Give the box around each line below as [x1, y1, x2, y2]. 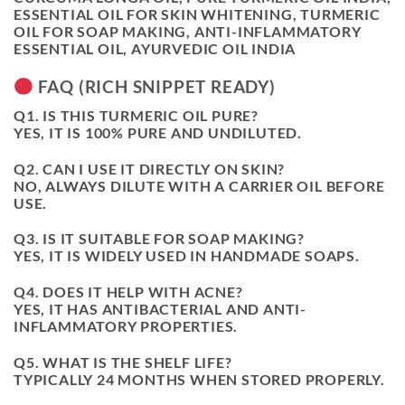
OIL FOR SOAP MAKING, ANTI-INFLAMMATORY [14, 23, 362, 41]
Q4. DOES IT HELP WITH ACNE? [14, 283, 243, 301]
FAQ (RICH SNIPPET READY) [37, 76, 276, 98]
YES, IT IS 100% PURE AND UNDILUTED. [14, 123, 302, 141]
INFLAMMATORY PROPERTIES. [14, 317, 239, 335]
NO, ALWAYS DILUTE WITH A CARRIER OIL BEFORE [14, 176, 385, 194]
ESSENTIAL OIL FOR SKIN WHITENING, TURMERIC [14, 5, 381, 24]
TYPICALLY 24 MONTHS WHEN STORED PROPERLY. [14, 370, 385, 388]
